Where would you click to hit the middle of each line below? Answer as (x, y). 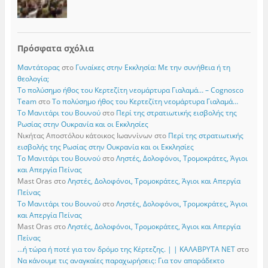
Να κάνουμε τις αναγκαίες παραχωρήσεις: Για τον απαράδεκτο (121, 260)
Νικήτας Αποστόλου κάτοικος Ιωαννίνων (85, 135)
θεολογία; (33, 78)
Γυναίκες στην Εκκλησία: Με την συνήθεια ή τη (153, 67)
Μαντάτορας (38, 67)
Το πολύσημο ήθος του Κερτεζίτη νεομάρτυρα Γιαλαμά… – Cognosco (130, 90)
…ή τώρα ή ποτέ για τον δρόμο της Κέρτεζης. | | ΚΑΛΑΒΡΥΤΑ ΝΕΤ (126, 249)
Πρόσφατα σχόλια (55, 48)
